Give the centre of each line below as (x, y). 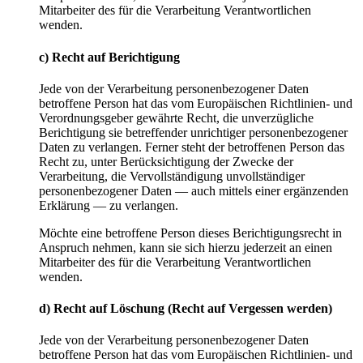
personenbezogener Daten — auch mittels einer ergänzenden (194, 190)
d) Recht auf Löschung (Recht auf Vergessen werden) (186, 309)
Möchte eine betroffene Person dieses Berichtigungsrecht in (190, 233)
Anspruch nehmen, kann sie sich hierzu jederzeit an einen (186, 247)
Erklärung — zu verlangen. (109, 205)
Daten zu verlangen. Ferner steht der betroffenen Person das (192, 147)
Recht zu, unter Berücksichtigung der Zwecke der (166, 161)
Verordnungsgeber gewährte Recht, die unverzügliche (176, 117)
